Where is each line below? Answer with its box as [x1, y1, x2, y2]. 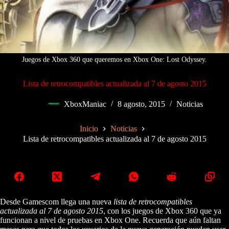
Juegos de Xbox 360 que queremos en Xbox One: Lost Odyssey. [22, 56, 207, 63]
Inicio [80, 124, 98, 133]
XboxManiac [63, 100, 106, 109]
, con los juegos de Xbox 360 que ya [103, 206, 221, 215]
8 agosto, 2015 [117, 100, 165, 109]
